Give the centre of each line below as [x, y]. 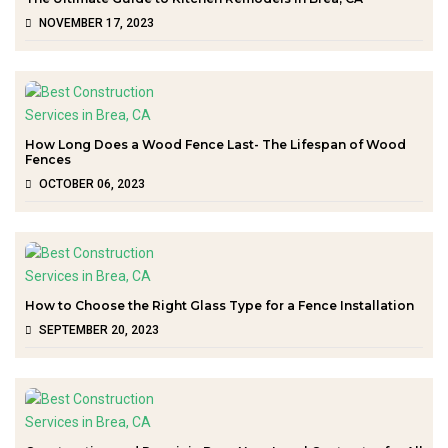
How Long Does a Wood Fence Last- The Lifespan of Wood [215, 144]
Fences [48, 159]
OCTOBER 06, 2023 [92, 183]
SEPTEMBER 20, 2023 [99, 329]
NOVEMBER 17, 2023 [96, 22]
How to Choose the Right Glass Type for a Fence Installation [219, 305]
